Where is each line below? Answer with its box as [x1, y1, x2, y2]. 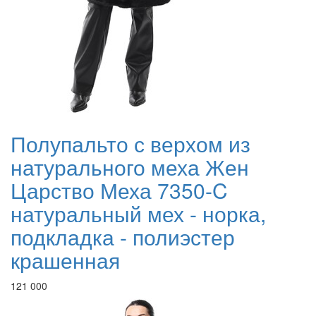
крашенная [11, 245, 120, 276]
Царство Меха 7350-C [11, 175, 228, 206]
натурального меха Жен [11, 152, 249, 183]
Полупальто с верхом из [11, 128, 250, 159]
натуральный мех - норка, [11, 198, 266, 229]
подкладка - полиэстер [11, 221, 235, 253]
